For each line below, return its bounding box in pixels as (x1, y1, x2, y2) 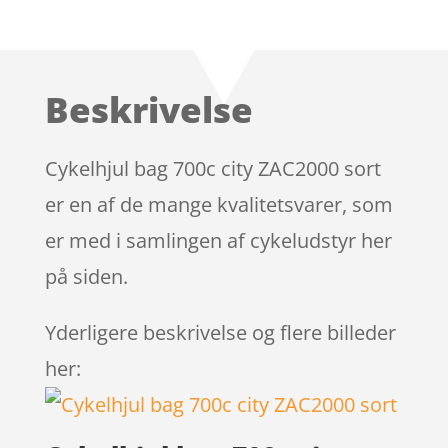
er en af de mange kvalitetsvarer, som (44, 190, 393, 218)
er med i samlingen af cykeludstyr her (44, 226, 392, 254)
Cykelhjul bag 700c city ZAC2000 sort (44, 154, 381, 182)
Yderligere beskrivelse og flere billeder (44, 318, 396, 346)
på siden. (44, 262, 128, 290)
